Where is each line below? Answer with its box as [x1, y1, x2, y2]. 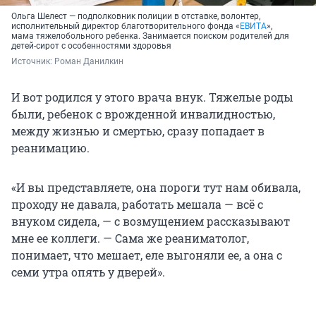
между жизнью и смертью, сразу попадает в [11, 123, 265, 139]
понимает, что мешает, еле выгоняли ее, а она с [11, 248, 282, 263]
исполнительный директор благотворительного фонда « [11, 21, 240, 32]
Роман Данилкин [54, 56, 123, 67]
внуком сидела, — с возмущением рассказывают [11, 214, 290, 229]
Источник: [11, 56, 54, 67]
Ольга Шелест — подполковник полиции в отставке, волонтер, [11, 11, 260, 22]
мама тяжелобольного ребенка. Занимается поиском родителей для [11, 31, 289, 42]
